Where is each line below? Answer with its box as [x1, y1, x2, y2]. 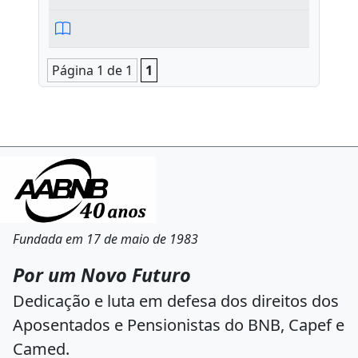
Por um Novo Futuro [13, 262, 191, 288]
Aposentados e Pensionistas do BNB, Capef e [13, 314, 344, 336]
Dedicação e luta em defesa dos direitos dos [13, 290, 339, 312]
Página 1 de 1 [52, 62, 133, 79]
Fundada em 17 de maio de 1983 [13, 230, 198, 248]
